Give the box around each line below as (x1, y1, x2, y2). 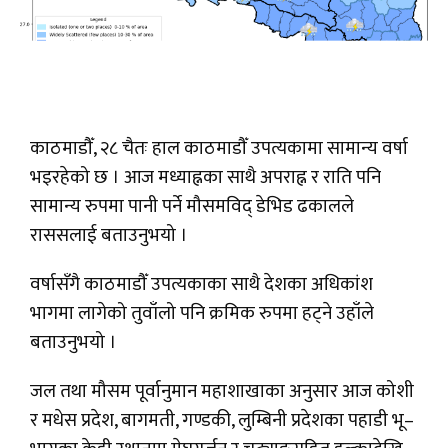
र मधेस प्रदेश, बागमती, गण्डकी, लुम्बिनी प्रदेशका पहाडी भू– (30, 405, 414, 437)
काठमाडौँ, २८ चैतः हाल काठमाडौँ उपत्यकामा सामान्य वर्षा (30, 133, 408, 165)
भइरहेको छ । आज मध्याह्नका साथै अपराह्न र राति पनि (30, 162, 381, 194)
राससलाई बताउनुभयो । (30, 220, 192, 252)
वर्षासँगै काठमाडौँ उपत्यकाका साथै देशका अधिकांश (30, 269, 373, 301)
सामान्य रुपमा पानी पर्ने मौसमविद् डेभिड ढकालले (30, 191, 354, 223)
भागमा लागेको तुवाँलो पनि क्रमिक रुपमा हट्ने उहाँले (30, 298, 374, 330)
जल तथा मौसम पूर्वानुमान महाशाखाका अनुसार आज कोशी (30, 376, 414, 408)
